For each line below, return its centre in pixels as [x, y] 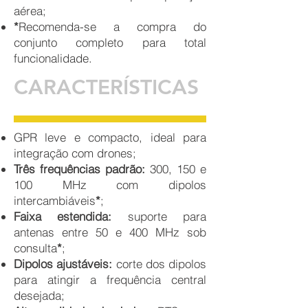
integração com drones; [75, 153]
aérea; [30, 11]
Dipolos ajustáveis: [65, 264]
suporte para [167, 217]
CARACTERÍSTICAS [106, 88]
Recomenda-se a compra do [112, 27]
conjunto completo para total [110, 43]
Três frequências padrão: [82, 169]
